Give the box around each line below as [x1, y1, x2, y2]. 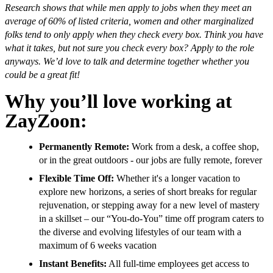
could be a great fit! [5, 69, 80, 80]
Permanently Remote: [39, 141, 129, 152]
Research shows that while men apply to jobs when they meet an [5, 2, 252, 13]
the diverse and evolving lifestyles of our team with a [39, 227, 241, 238]
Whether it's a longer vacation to [116, 173, 240, 184]
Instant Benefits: [39, 258, 107, 269]
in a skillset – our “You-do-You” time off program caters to [39, 213, 264, 224]
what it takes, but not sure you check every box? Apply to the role [5, 43, 254, 54]
